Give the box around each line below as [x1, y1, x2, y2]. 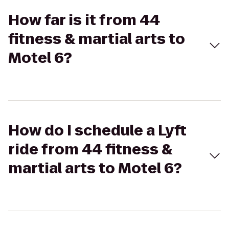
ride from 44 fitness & [8, 140, 172, 159]
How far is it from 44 [8, 10, 160, 30]
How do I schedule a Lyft [8, 121, 187, 141]
